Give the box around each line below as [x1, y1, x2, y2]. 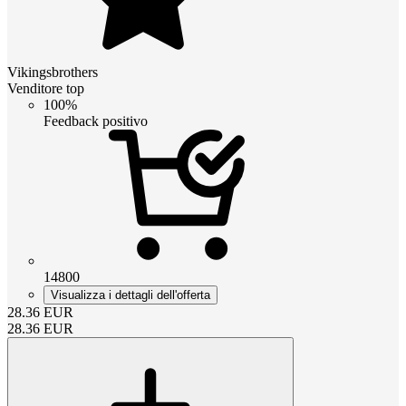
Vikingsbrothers [7, 63, 98, 80]
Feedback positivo [43, 112, 148, 129]
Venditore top [7, 80, 84, 96]
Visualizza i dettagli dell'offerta [51, 287, 210, 302]
